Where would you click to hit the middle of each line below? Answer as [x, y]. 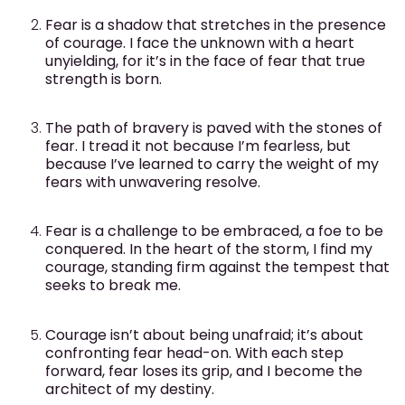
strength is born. [104, 79]
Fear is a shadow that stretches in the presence [216, 24]
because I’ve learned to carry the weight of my [212, 165]
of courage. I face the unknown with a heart [200, 42]
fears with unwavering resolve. [153, 183]
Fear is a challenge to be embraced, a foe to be [214, 231]
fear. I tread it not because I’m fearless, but [198, 146]
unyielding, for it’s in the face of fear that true [205, 61]
